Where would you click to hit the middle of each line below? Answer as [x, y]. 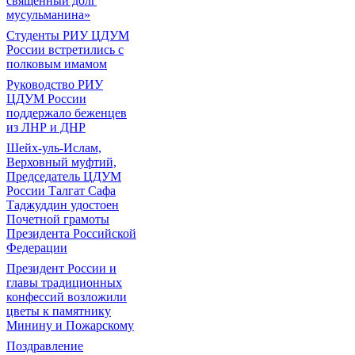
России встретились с [65, 50]
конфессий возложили [67, 297]
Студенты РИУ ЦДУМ [68, 35]
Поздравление [45, 346]
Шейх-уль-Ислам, [54, 148]
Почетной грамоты [58, 219]
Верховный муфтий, [61, 162]
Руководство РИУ [55, 84]
